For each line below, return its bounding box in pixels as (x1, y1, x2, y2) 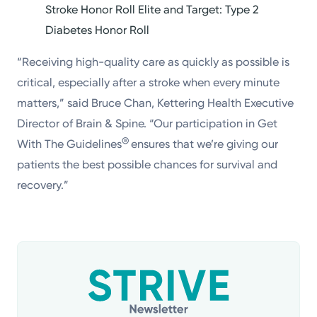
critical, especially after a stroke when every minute (17, 76, 280, 90)
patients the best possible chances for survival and (17, 158, 278, 172)
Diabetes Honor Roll (45, 23, 150, 38)
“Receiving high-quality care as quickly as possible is (17, 55, 290, 69)
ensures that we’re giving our (131, 137, 279, 151)
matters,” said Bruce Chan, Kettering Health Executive (17, 96, 294, 110)
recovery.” (17, 178, 69, 192)
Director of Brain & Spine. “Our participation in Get (17, 117, 278, 131)
